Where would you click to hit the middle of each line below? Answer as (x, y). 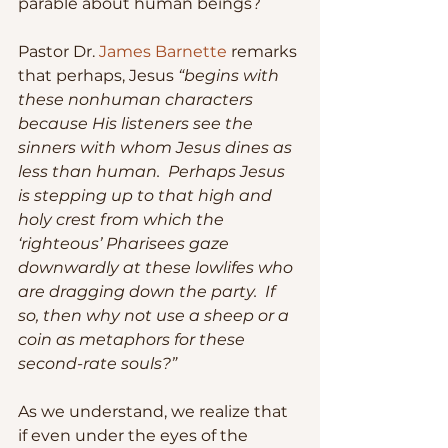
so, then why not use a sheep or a (155, 315)
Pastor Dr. (58, 51)
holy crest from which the (123, 219)
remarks (264, 51)
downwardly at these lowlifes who (157, 267)
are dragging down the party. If (148, 291)
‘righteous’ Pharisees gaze (125, 243)
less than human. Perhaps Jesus (153, 171)
